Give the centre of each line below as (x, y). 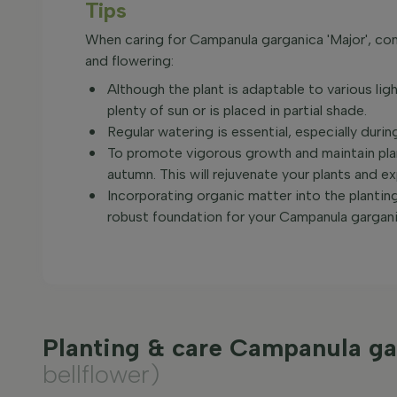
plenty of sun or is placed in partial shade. (237, 110)
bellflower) (101, 374)
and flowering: (129, 61)
